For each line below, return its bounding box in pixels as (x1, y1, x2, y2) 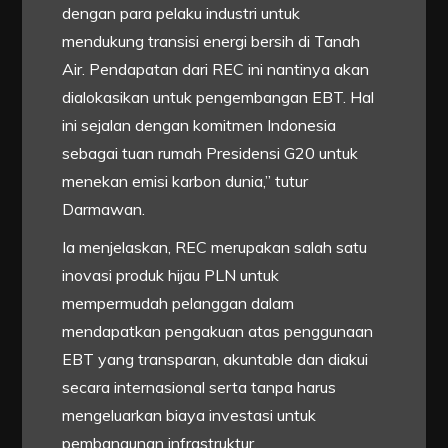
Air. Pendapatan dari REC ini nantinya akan (62, 59, 370, 80)
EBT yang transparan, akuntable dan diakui (62, 349, 369, 370)
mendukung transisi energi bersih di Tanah (62, 31, 361, 52)
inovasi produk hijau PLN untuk (62, 265, 280, 286)
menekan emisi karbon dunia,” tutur (62, 171, 309, 192)
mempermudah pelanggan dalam (62, 293, 295, 314)
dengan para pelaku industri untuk (62, 3, 301, 24)
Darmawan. (62, 199, 146, 220)
